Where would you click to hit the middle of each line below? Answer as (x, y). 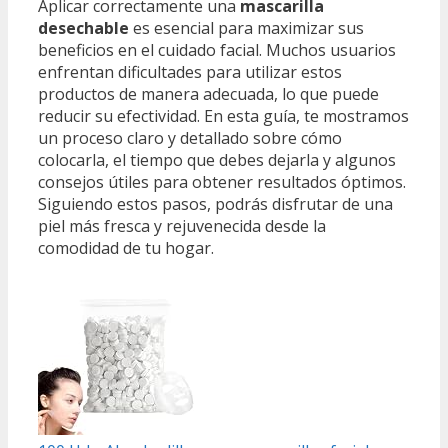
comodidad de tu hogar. (126, 247)
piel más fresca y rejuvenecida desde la (182, 225)
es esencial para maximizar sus (246, 27)
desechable (83, 27)
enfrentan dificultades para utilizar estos (190, 71)
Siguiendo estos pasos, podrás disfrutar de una (215, 203)
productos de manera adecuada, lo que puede (208, 93)
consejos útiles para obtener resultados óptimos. (222, 181)
